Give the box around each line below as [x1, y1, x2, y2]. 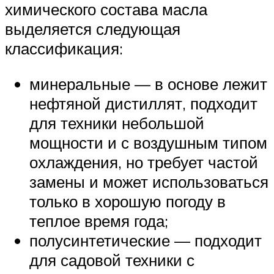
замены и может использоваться [29, 171, 268, 191]
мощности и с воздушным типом [29, 132, 267, 152]
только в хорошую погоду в [29, 191, 226, 211]
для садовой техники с [29, 250, 194, 270]
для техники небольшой [29, 113, 204, 133]
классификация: [5, 39, 123, 59]
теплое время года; [29, 210, 168, 231]
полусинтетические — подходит [29, 230, 262, 250]
